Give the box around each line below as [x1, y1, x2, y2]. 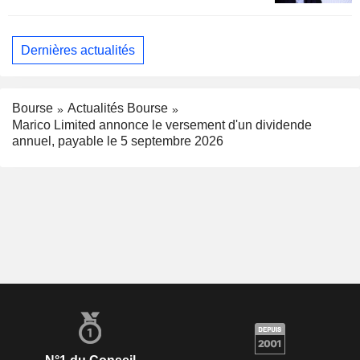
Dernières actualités [21, 43, 135, 57]
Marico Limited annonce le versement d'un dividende [12, 118, 312, 133]
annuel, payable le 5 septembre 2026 [12, 134, 223, 149]
